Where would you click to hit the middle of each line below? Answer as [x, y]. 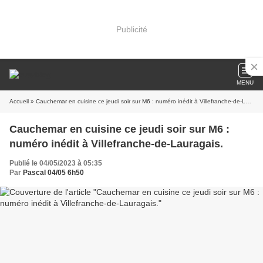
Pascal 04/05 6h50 [53, 173]
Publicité [131, 29]
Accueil [19, 101]
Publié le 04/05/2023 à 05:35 [56, 163]
